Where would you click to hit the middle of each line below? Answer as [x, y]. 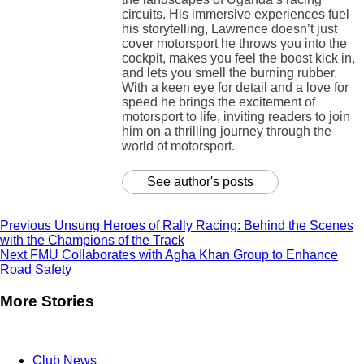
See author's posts [200, 182]
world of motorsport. [178, 146]
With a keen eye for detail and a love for [235, 88]
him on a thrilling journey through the [227, 132]
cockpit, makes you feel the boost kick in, [238, 58]
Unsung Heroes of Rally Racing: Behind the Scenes [202, 226]
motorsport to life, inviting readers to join [236, 117]
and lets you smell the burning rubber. [230, 73]
